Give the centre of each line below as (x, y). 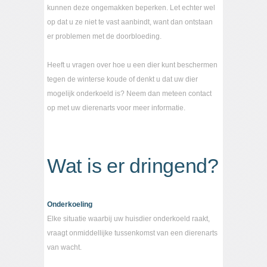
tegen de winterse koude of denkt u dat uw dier (122, 80)
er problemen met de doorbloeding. (104, 37)
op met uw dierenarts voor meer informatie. (116, 108)
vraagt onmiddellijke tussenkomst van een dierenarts (132, 233)
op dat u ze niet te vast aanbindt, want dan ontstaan (130, 22)
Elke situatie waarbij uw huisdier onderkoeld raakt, (128, 219)
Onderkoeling (70, 205)
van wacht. (64, 248)
